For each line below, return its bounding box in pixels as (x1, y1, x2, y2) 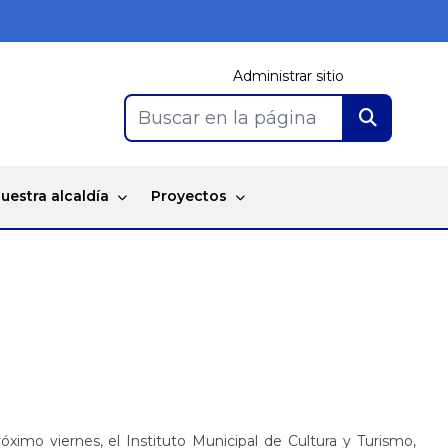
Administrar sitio (233, 66, 344, 85)
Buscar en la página (138, 106, 317, 129)
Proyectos (150, 187, 227, 206)
